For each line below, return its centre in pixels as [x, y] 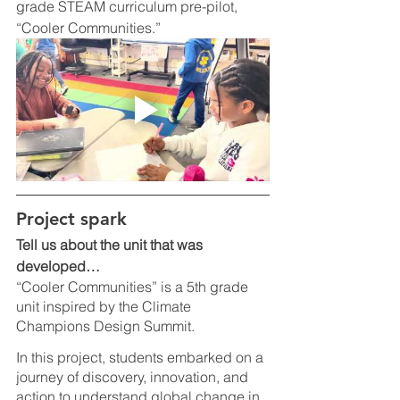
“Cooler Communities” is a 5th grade [134, 286]
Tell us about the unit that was [111, 244]
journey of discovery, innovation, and [134, 377]
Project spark [71, 218]
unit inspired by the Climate [105, 306]
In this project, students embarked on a [142, 358]
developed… [58, 266]
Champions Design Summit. [107, 325]
